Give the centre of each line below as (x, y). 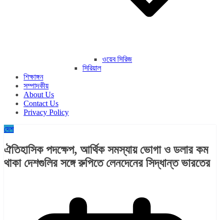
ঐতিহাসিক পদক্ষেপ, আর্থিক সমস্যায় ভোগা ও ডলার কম (106, 150)
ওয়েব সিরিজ (117, 59)
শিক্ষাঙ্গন (33, 77)
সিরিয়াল (92, 68)
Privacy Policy (46, 112)
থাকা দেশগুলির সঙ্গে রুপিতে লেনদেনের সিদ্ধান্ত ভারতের (107, 163)
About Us (39, 95)
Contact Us (41, 104)
